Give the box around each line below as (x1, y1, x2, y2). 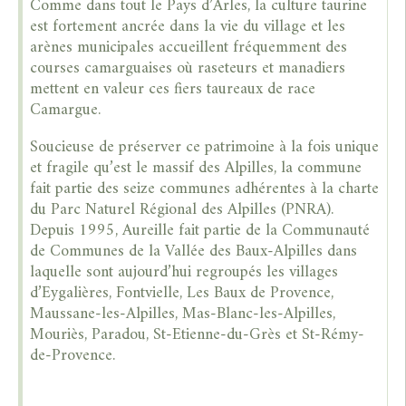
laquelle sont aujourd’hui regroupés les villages (30, 257, 339, 286)
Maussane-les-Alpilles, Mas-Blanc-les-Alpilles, (30, 299, 336, 328)
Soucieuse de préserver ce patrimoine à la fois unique (30, 132, 380, 161)
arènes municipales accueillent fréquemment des (30, 33, 348, 62)
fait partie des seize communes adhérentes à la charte (30, 174, 380, 203)
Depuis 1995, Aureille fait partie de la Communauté (30, 216, 371, 245)
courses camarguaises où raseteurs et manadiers (30, 53, 346, 82)
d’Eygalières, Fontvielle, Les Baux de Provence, (30, 278, 334, 307)
